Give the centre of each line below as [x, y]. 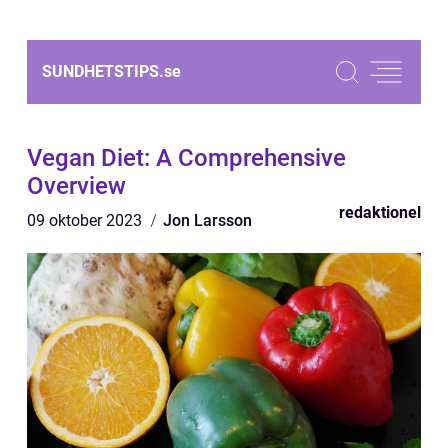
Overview [76, 186]
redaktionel [380, 212]
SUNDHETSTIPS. [103, 71]
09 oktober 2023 [86, 220]
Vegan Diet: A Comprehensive [186, 158]
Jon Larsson [207, 220]
